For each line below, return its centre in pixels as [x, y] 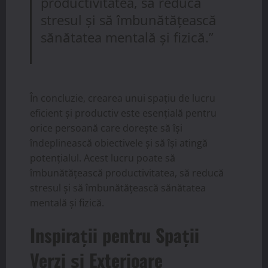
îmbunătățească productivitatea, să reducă [127, 173]
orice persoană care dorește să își [106, 128]
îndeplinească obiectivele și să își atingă [119, 143]
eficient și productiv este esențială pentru [123, 113]
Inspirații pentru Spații [115, 234]
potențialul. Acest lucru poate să [103, 158]
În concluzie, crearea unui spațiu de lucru [123, 98]
